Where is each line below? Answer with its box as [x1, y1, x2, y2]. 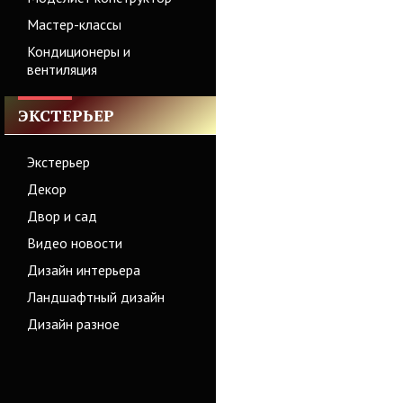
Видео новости [27, 234, 122, 252]
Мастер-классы [27, 15, 121, 33]
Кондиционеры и [27, 42, 130, 60]
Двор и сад [27, 207, 97, 225]
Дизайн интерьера [27, 261, 140, 279]
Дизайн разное [27, 315, 120, 333]
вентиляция [27, 60, 97, 78]
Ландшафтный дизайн [27, 288, 165, 306]
